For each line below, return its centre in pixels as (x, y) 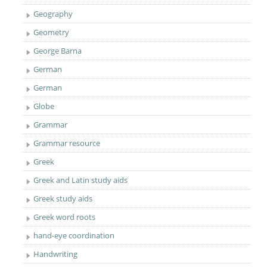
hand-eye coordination (74, 235)
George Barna (58, 51)
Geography (53, 14)
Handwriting (56, 254)
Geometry (52, 32)
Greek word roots (65, 217)
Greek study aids (63, 198)
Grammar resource (67, 143)
